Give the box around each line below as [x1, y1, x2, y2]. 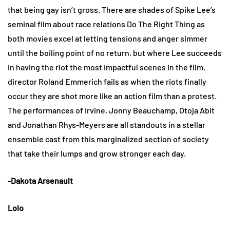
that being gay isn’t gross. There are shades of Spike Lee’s [8, 4, 216, 14]
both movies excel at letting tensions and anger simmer [8, 33, 207, 43]
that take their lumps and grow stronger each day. [8, 148, 186, 158]
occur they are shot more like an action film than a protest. [8, 90, 217, 101]
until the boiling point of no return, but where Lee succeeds [8, 47, 222, 57]
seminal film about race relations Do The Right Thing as [8, 18, 205, 29]
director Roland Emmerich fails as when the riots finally [8, 76, 206, 86]
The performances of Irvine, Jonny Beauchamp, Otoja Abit [8, 105, 215, 115]
